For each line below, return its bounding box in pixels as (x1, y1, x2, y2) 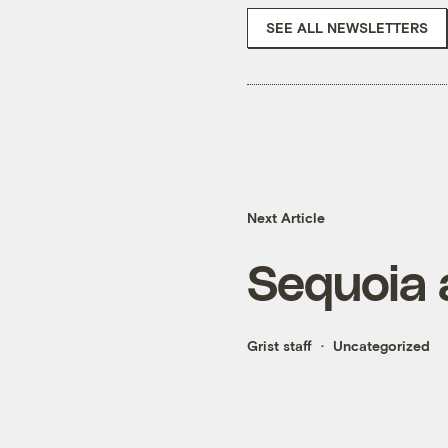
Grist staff (247, 337, 312, 355)
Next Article (247, 209, 325, 227)
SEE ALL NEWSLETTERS (266, 18, 428, 36)
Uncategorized (333, 337, 430, 355)
